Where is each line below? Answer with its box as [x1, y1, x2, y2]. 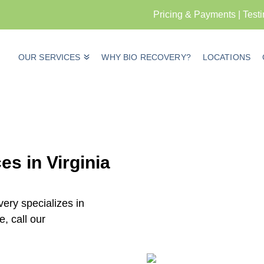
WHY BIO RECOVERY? [101, 52, 191, 62]
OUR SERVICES [18, 52, 81, 62]
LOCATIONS [202, 52, 250, 62]
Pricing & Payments [153, 9, 236, 19]
